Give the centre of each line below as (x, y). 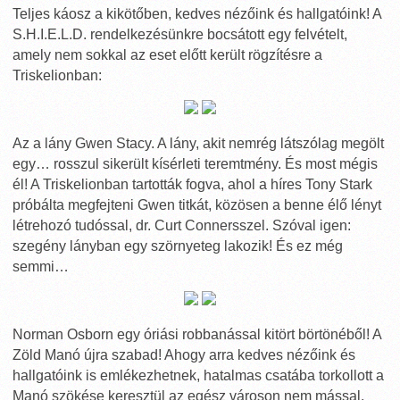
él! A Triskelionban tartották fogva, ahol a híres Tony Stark (192, 184)
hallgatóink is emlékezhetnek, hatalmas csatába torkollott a (198, 375)
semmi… (41, 267)
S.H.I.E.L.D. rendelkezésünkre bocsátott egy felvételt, (180, 34)
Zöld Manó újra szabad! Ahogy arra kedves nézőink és (184, 355)
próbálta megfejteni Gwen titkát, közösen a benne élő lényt (197, 205)
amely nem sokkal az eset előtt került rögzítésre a (167, 55)
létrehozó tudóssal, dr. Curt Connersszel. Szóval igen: (182, 225)
